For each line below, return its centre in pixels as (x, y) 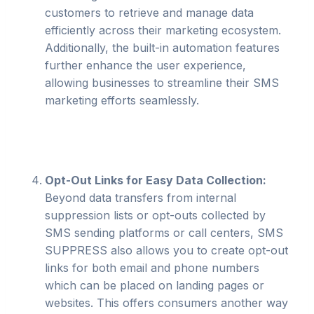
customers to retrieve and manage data (149, 13)
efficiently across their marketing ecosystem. (163, 30)
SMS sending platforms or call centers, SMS (164, 233)
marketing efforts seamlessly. (122, 100)
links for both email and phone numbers (152, 268)
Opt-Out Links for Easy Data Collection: (156, 180)
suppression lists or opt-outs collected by (155, 215)
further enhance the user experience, (145, 65)
